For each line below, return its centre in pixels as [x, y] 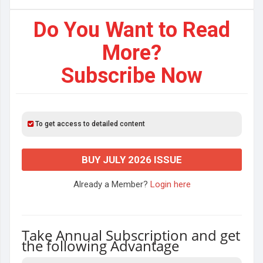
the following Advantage [100, 246]
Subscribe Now [132, 76]
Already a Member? [112, 184]
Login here [170, 184]
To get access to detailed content [89, 124]
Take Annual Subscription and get [131, 235]
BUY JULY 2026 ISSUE [132, 160]
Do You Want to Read [132, 30]
